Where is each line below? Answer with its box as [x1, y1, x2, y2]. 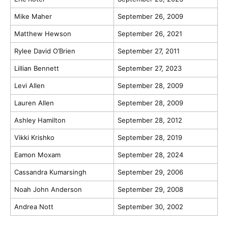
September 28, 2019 [117, 133, 182, 142]
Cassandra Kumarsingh [14, 168, 87, 177]
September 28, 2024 [117, 151, 183, 159]
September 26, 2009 [117, 12, 183, 21]
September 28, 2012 [117, 116, 182, 125]
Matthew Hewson [14, 30, 71, 38]
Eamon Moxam [14, 151, 61, 159]
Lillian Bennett [14, 64, 59, 73]
